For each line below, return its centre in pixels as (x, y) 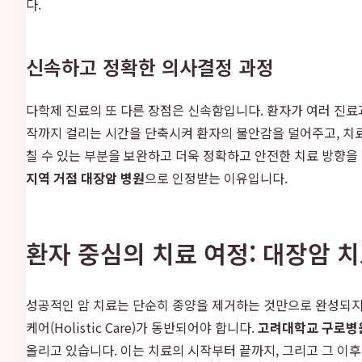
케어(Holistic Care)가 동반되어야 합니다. (142, 327)
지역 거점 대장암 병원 (85, 177)
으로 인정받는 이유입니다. (216, 177)
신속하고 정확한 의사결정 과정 (150, 66)
